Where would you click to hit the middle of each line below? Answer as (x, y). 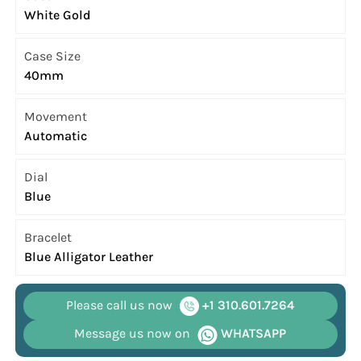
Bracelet (48, 238)
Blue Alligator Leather (89, 257)
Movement (56, 117)
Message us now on (133, 334)
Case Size (53, 56)
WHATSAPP (252, 334)
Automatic (56, 136)
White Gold (58, 15)
